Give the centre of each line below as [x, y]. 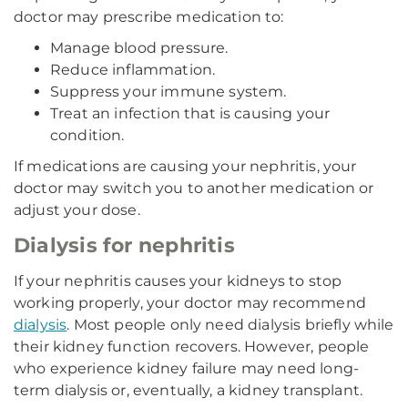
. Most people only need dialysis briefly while [230, 325]
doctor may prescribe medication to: [149, 17]
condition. [87, 135]
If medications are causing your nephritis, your [185, 166]
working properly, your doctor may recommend [190, 303]
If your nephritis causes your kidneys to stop [178, 281]
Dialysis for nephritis [124, 245]
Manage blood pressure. [139, 48]
